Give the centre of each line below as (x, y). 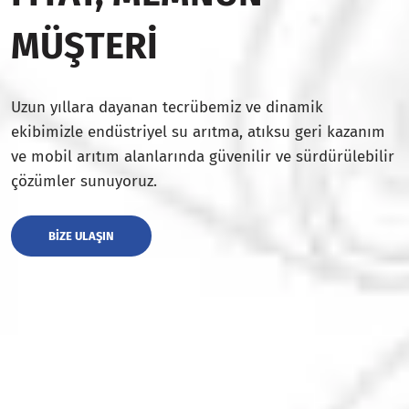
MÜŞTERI (84, 46)
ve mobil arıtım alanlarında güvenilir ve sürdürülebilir (203, 156)
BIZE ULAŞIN (81, 236)
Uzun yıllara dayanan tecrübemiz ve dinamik (167, 107)
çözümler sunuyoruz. (84, 181)
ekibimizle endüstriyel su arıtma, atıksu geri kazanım (198, 131)
